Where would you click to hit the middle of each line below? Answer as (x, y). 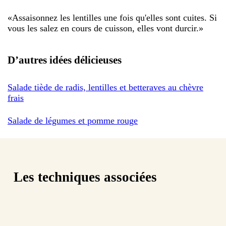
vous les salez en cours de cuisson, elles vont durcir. (103, 28)
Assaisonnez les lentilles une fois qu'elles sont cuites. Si (115, 17)
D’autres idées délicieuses (65, 60)
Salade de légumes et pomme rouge (73, 120)
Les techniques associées (85, 177)
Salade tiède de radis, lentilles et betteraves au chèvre (105, 87)
